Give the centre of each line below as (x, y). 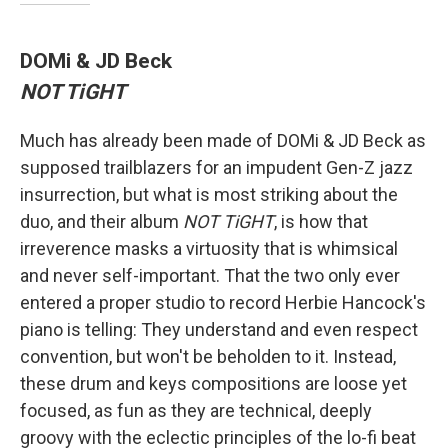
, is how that (321, 222)
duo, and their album (101, 222)
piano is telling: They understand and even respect (219, 330)
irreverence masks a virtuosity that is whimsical (209, 249)
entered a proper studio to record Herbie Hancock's (223, 303)
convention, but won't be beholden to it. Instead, (208, 357)
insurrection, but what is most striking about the (209, 195)
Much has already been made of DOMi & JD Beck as (223, 141)
